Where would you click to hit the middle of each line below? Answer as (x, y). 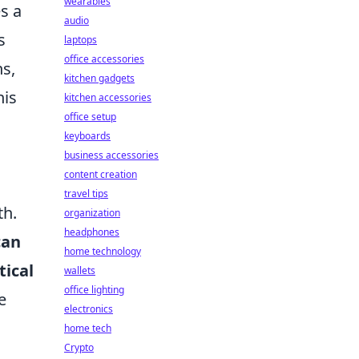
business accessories (111, 155)
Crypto (79, 347)
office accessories (104, 59)
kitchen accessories (108, 97)
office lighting (94, 290)
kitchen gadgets (99, 78)
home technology (103, 251)
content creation (101, 174)
